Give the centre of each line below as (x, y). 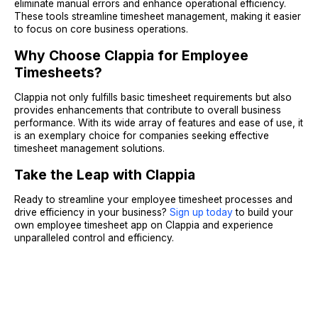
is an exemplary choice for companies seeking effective (142, 135)
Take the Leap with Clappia (105, 174)
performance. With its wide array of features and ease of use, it (159, 122)
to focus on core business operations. (101, 29)
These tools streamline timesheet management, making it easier (158, 16)
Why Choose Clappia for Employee (131, 55)
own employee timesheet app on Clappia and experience (144, 225)
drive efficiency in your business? (92, 212)
